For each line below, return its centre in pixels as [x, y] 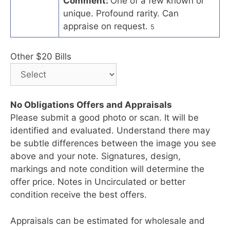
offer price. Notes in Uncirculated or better [98, 182]
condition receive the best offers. [79, 195]
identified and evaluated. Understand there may [110, 131]
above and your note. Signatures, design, [95, 156]
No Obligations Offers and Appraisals [91, 105]
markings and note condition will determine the [107, 169]
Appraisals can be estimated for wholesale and [108, 221]
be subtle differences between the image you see [113, 143]
